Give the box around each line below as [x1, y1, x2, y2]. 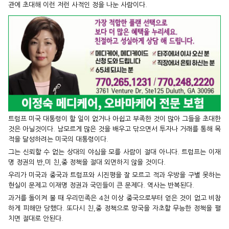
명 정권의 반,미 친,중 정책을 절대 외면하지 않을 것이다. [8, 158, 166, 166]
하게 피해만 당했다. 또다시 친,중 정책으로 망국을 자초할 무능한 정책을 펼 [8, 204, 221, 212]
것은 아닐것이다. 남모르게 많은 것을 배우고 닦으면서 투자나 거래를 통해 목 [8, 125, 221, 132]
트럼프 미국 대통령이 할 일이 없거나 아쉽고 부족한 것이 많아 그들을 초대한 [8, 115, 221, 122]
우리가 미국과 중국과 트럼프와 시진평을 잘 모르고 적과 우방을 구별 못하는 [8, 171, 221, 178]
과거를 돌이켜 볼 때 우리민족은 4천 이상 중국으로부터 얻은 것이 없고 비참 [8, 194, 221, 201]
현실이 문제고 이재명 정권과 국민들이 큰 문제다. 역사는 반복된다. [8, 181, 194, 189]
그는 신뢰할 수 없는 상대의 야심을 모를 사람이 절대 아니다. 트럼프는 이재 [8, 148, 221, 155]
